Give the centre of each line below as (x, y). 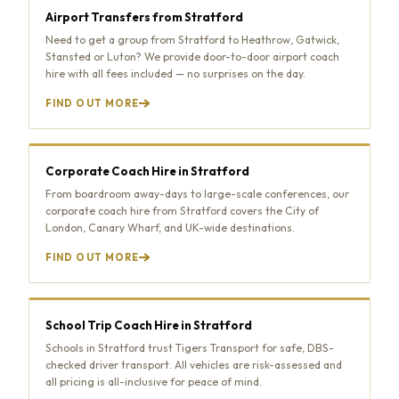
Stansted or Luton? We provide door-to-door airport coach (192, 56)
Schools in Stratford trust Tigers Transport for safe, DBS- (190, 347)
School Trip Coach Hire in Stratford (149, 325)
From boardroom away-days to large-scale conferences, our (197, 193)
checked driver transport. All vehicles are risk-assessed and (194, 364)
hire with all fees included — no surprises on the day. (175, 73)
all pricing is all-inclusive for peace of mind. (154, 381)
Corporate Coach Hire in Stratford (147, 171)
